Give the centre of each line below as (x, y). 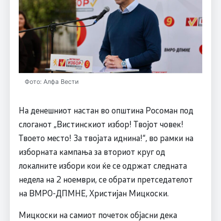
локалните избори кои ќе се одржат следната (103, 166)
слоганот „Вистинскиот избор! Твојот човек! (101, 124)
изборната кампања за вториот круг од (92, 152)
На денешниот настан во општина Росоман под (106, 110)
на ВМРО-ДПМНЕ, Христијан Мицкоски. (93, 193)
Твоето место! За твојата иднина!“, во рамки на (106, 138)
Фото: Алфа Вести (51, 82)
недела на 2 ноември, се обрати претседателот (106, 179)
